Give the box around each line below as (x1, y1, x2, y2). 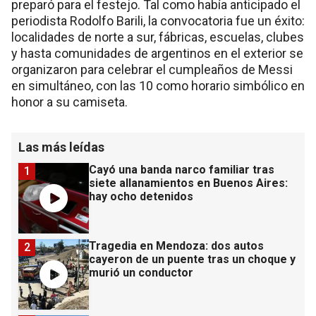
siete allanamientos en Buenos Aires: (89, 176, 288, 190)
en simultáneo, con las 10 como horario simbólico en (11, 78, 305, 94)
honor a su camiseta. (11, 95, 128, 110)
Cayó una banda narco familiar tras (89, 163, 274, 177)
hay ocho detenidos (89, 190, 193, 204)
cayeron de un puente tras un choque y (89, 253, 296, 267)
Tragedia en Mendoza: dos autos (89, 239, 264, 253)
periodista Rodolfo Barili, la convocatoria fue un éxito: (11, 13, 305, 29)
